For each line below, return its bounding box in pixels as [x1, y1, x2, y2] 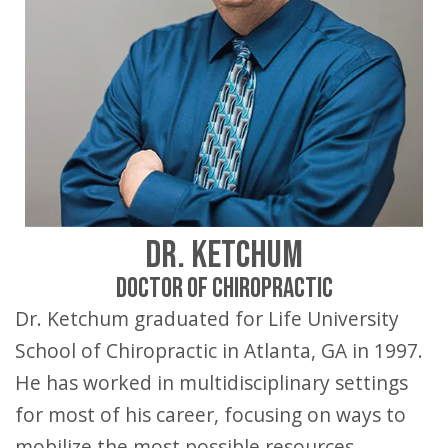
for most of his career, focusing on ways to [15, 401, 406, 428]
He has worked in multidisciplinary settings [15, 369, 408, 396]
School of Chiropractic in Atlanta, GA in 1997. [15, 337, 423, 364]
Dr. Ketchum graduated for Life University [15, 305, 29, 332]
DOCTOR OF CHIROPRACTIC [115, 272, 333, 305]
